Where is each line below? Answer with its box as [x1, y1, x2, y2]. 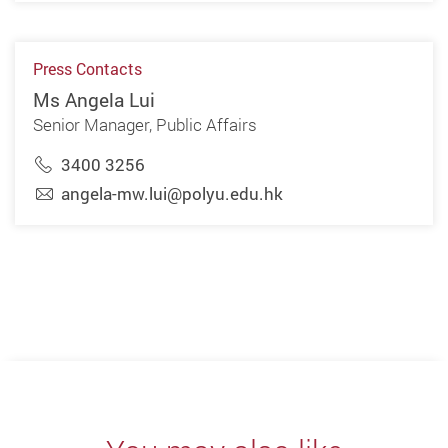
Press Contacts [32, 58, 142, 80]
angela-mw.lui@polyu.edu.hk [60, 181, 283, 205]
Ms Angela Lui [32, 87, 155, 113]
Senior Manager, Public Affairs [32, 113, 257, 137]
